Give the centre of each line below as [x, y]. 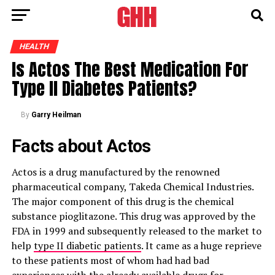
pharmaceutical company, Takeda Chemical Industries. [132, 187]
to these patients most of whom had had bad [110, 260]
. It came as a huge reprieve [201, 246]
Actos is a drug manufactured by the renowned [115, 172]
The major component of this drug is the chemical [122, 201]
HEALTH [34, 46]
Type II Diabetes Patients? [104, 88]
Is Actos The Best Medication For [130, 69]
